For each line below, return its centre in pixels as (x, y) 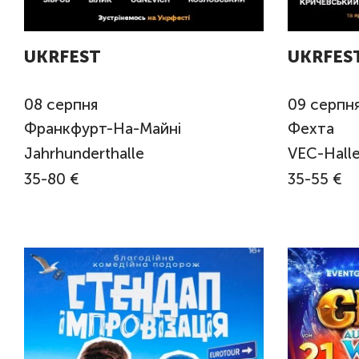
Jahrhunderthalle (84, 153)
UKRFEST (63, 57)
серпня (72, 104)
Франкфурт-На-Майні (105, 129)
